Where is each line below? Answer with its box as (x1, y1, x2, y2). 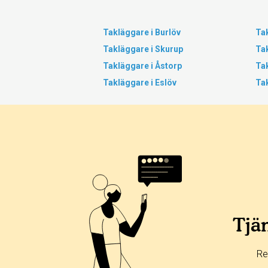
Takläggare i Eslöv (103, 78, 176, 87)
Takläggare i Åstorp (103, 61, 182, 71)
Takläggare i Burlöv (103, 28, 181, 37)
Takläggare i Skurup (103, 44, 183, 54)
